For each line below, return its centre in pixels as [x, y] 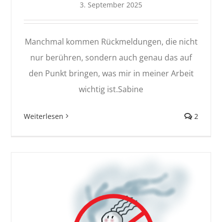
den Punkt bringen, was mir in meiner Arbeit [111, 73]
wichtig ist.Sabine [111, 89]
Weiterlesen [44, 116]
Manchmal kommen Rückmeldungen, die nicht [111, 41]
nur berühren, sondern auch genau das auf [111, 57]
